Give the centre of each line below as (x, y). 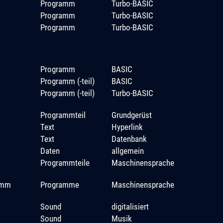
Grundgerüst (131, 115)
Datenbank (129, 139)
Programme (59, 184)
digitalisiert (130, 206)
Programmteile (65, 163)
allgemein (127, 151)
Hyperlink (127, 127)
